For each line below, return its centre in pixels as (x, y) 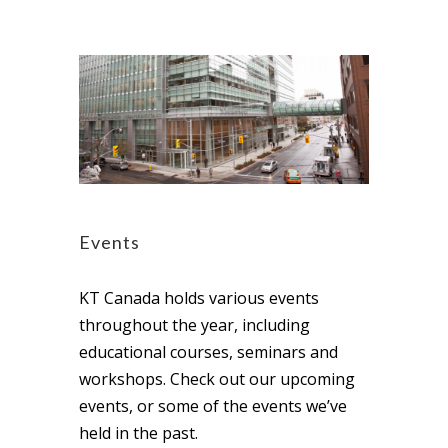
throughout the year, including (194, 325)
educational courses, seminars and (208, 352)
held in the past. (138, 433)
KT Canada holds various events (199, 298)
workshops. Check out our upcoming (217, 379)
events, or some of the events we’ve (213, 406)
